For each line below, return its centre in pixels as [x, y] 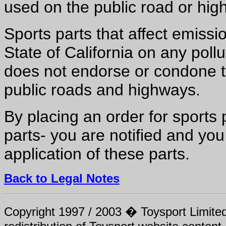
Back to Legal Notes [62, 178]
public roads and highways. [102, 90]
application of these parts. [97, 154]
